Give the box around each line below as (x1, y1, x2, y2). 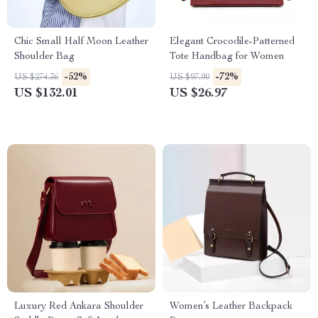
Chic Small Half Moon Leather (14, 37, 148, 47)
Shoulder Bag (14, 52, 75, 62)
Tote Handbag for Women (170, 52, 284, 62)
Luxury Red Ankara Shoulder (14, 302, 143, 312)
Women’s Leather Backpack (170, 302, 292, 312)
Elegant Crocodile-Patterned (170, 37, 295, 47)
